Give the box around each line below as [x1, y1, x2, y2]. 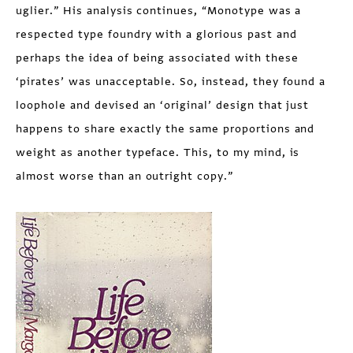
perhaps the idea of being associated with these [16, 50, 299, 65]
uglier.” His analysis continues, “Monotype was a [16, 3, 302, 18]
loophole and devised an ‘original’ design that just [16, 98, 310, 113]
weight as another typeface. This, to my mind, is [16, 145, 300, 160]
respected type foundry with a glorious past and [16, 27, 297, 42]
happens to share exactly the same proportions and [16, 121, 315, 136]
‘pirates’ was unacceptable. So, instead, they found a [16, 74, 326, 89]
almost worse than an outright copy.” [16, 169, 233, 184]
